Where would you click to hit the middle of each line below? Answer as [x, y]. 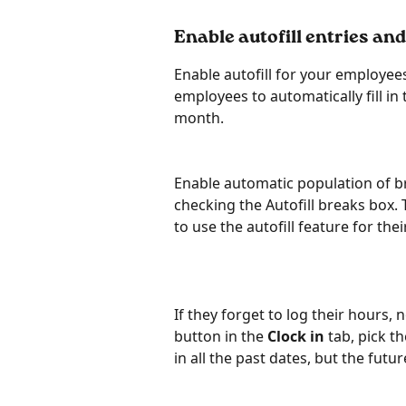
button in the [221, 336]
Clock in [296, 336]
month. [199, 117]
